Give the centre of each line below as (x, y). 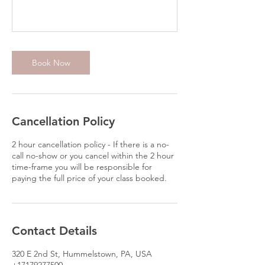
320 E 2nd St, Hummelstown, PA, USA (82, 254)
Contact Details (54, 231)
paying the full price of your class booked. (89, 178)
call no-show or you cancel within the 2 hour (93, 156)
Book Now (51, 63)
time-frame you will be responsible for (82, 167)
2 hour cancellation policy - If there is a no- (91, 144)
